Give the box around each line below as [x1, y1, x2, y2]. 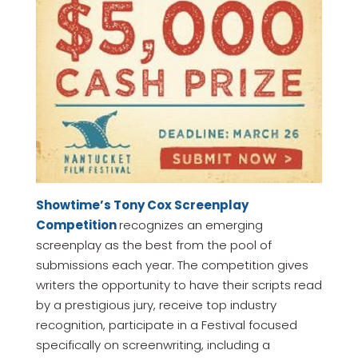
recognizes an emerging [118, 217, 263, 234]
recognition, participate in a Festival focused [35, 316, 297, 334]
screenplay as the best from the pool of [35, 237, 272, 254]
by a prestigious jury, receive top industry [35, 296, 276, 314]
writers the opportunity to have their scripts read [35, 276, 322, 294]
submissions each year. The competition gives [35, 257, 308, 274]
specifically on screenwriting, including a [35, 336, 270, 354]
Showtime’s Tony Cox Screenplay [35, 197, 249, 214]
